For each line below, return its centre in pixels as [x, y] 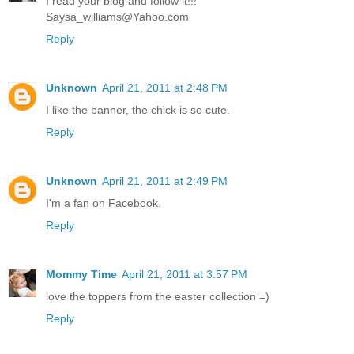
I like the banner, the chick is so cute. [138, 109]
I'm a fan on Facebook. [104, 203]
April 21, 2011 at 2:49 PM [165, 181]
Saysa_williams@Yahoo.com [117, 16]
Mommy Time [81, 274]
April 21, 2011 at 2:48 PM [165, 87]
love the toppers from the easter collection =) [158, 296]
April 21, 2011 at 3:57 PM [185, 274]
